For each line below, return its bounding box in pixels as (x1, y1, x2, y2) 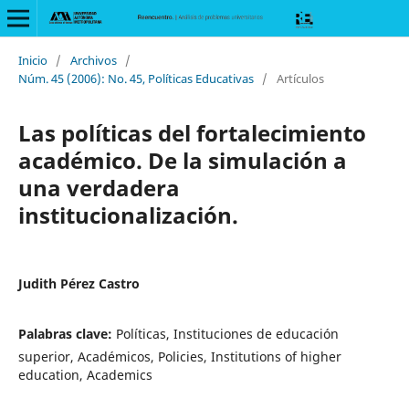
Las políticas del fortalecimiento (17, 117, 366, 148)
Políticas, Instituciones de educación (115, 324, 339, 342)
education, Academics (17, 365, 152, 383)
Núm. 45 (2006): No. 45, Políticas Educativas (17, 69, 254, 87)
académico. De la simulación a (17, 144, 347, 175)
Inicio (17, 51, 47, 68)
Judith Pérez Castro (17, 274, 140, 292)
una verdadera (17, 172, 180, 203)
